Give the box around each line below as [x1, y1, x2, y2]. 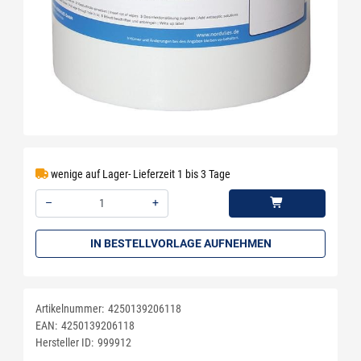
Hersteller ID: [35, 335, 93, 349]
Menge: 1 [35, 218, 77, 232]
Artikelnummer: [35, 301, 104, 315]
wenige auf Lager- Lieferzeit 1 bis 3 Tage [48, 168, 230, 181]
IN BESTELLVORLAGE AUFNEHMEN [89, 237, 272, 251]
